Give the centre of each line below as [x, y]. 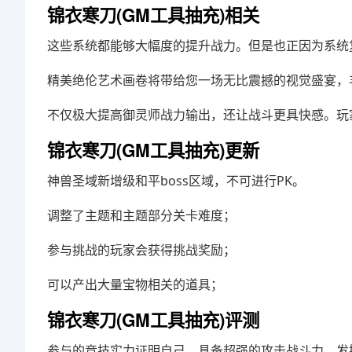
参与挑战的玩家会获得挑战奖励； [141, 250]
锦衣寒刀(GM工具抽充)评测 [153, 320]
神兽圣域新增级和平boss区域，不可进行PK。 [176, 181]
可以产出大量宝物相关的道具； [135, 284]
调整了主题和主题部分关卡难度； [141, 215]
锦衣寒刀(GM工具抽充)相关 [153, 15]
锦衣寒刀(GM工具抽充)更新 [153, 150]
